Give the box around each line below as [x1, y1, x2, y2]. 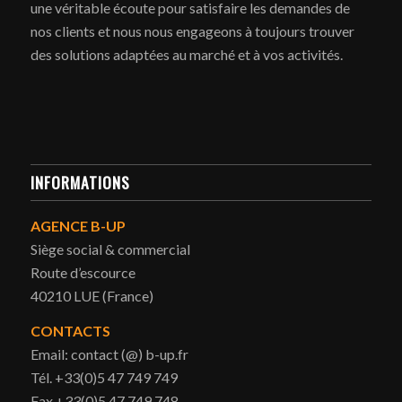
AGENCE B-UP [30, 216, 126, 234]
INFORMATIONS [30, 170, 130, 194]
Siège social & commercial [30, 240, 190, 258]
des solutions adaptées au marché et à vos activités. [30, 45, 343, 63]
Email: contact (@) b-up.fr [30, 345, 188, 363]
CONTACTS [30, 322, 110, 340]
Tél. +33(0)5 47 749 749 [30, 369, 178, 387]
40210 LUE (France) [30, 286, 153, 304]
